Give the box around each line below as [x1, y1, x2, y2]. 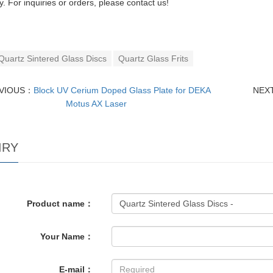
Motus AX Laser [66, 99, 127, 108]
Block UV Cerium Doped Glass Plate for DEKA [34, 85, 211, 95]
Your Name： [40, 232, 94, 241]
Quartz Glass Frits [118, 54, 188, 63]
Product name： [27, 199, 94, 208]
